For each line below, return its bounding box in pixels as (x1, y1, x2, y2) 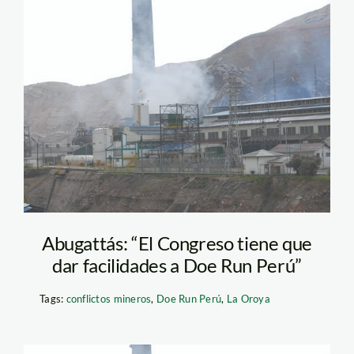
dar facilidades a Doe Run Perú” (52, 254, 302, 277)
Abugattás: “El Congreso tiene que (41, 232, 313, 255)
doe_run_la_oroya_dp (48, 25, 287, 58)
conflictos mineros (66, 292, 152, 306)
